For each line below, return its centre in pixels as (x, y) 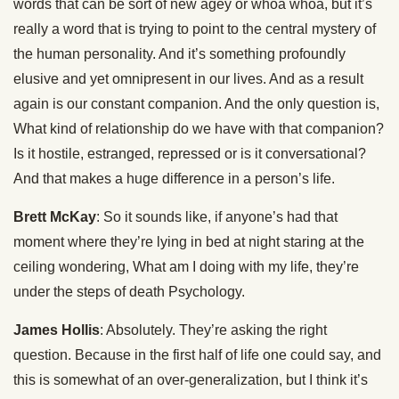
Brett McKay (55, 217)
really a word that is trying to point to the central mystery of (195, 29)
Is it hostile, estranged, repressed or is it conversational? (190, 154)
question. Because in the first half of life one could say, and (197, 355)
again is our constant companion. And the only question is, (196, 104)
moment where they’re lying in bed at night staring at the (189, 242)
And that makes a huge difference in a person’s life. (174, 179)
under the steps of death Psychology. (129, 292)
